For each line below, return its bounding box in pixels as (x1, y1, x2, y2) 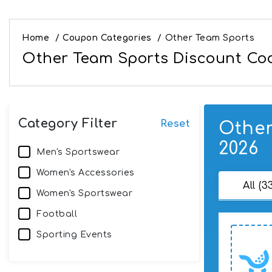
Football (36, 209, 77, 219)
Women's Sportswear (36, 188, 132, 198)
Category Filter (18, 116, 118, 131)
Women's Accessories (36, 168, 135, 177)
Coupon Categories (63, 33, 152, 42)
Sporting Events (36, 229, 112, 239)
